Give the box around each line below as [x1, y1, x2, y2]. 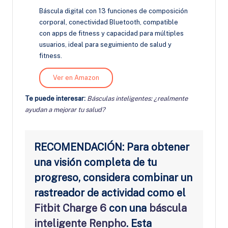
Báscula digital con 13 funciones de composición [39, 7, 188, 15]
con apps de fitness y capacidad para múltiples [39, 29, 184, 37]
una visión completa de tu [34, 156, 157, 168]
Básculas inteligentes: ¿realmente [87, 94, 188, 102]
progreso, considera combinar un [34, 171, 192, 184]
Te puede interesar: [25, 94, 87, 102]
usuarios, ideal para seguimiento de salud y [39, 40, 172, 48]
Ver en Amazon [53, 74, 100, 82]
